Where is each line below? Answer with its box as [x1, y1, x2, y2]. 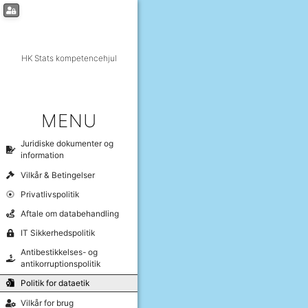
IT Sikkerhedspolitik [21, 228, 95, 239]
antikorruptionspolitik [21, 258, 100, 269]
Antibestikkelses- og [21, 247, 98, 258]
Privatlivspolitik [21, 188, 79, 199]
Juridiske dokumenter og [21, 138, 113, 149]
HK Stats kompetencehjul [21, 53, 117, 64]
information [21, 150, 64, 161]
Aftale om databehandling [21, 208, 119, 219]
